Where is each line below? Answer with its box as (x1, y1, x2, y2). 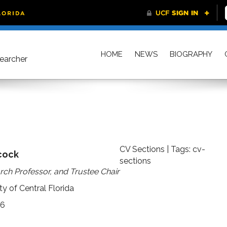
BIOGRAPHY (170, 50, 212, 59)
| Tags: (167, 144, 193, 154)
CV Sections (120, 144, 165, 154)
